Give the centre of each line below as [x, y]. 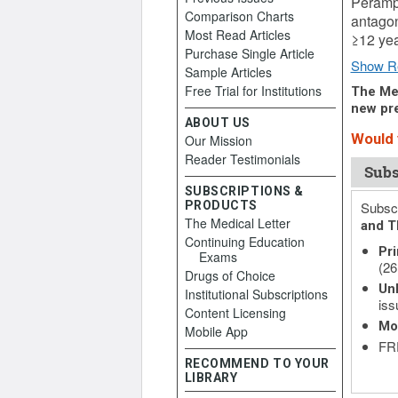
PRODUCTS [221, 205]
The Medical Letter [237, 223]
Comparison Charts [239, 16]
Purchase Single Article [249, 53]
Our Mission [218, 140]
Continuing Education [244, 242]
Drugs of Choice [230, 275]
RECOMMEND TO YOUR [257, 363]
